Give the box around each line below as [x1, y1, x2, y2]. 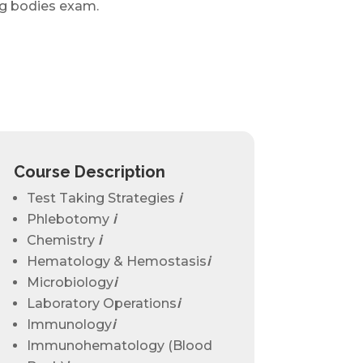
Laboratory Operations [26, 295, 177, 311]
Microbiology [26, 274, 113, 290]
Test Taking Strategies [26, 190, 178, 206]
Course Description [13, 161, 165, 181]
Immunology [26, 316, 112, 332]
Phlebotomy [26, 211, 113, 227]
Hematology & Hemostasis [26, 253, 207, 269]
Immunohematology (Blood [26, 337, 212, 353]
